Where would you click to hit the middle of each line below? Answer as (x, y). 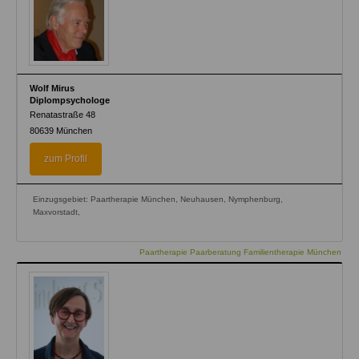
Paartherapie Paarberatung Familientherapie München (240, 252)
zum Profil (66, 158)
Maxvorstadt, (56, 212)
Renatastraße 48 (63, 114)
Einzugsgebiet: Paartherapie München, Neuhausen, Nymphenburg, (158, 199)
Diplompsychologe (70, 100)
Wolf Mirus (52, 88)
